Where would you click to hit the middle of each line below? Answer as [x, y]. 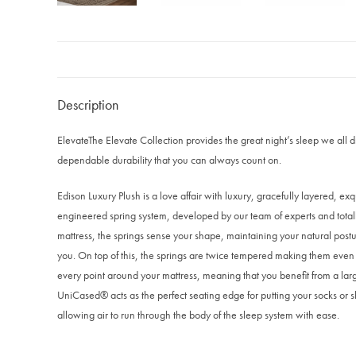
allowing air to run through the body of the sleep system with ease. [198, 315]
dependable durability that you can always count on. [169, 160]
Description [88, 104]
